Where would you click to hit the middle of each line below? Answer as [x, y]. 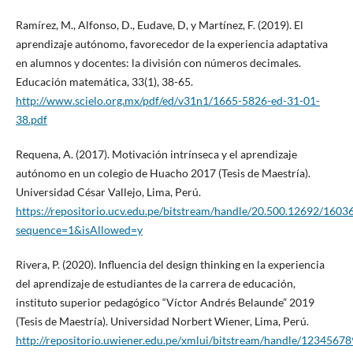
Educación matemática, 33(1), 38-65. [104, 81]
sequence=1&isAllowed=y [79, 229]
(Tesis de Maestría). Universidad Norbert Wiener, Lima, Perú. [162, 321]
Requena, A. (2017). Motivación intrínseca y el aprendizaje [156, 154]
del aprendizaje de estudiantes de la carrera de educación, [155, 283]
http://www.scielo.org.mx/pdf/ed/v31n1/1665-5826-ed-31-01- [167, 100]
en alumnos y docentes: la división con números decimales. [158, 62]
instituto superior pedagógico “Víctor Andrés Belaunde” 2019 [165, 302]
